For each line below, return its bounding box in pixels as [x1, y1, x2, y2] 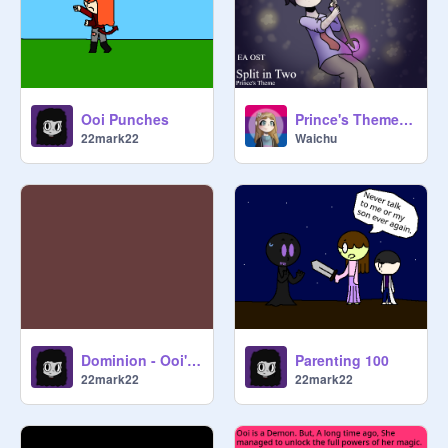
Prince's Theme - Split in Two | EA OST [399, 109, 413, 129]
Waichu [295, 129, 337, 147]
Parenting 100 [295, 350, 389, 370]
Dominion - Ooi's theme [187, 350, 201, 370]
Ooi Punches [81, 109, 169, 129]
